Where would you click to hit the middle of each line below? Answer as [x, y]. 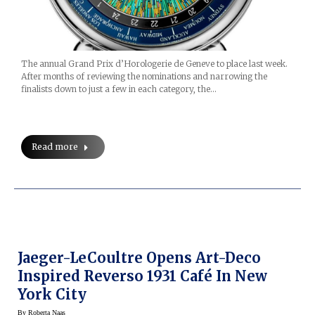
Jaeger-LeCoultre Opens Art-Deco [141, 258]
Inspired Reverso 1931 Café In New [142, 276]
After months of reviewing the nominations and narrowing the [144, 77]
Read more [55, 147]
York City [52, 295]
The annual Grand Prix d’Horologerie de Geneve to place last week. [154, 64]
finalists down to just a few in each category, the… [119, 89]
